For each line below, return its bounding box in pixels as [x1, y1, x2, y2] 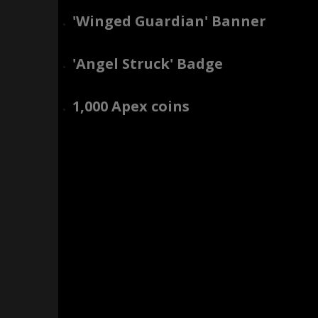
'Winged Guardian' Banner [72, 11, 266, 31]
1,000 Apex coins [72, 97, 190, 116]
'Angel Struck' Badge [72, 54, 223, 73]
